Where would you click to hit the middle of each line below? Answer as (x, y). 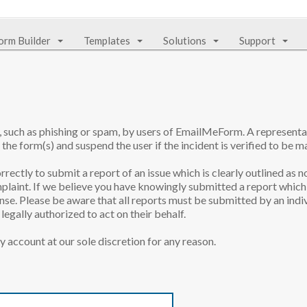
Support (257, 40)
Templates (107, 40)
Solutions (185, 40)
